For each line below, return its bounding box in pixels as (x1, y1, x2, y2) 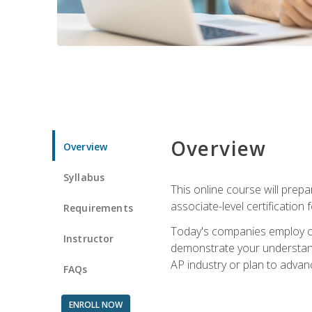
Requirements (63, 201, 133, 214)
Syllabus (63, 170, 105, 184)
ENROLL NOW (68, 298, 123, 311)
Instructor (63, 231, 114, 245)
